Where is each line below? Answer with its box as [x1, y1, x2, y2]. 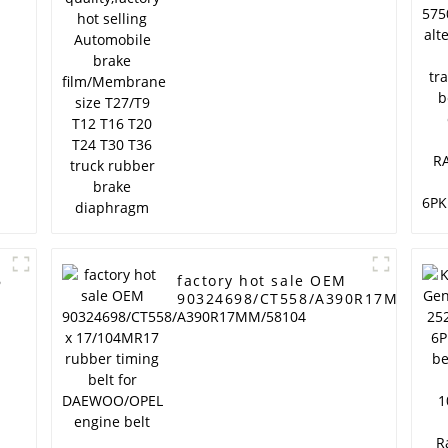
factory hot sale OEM [177, 271, 347, 291]
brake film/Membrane [177, 6, 354, 26]
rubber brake [177, 60, 285, 80]
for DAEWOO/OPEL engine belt [177, 325, 423, 345]
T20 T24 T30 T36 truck [177, 42, 356, 62]
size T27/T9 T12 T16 [177, 24, 338, 44]
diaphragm [177, 78, 265, 98]
